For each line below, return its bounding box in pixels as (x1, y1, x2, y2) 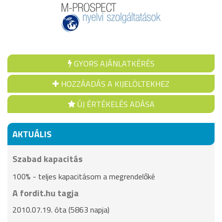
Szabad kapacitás (12, 152, 83, 166)
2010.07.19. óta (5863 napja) (12, 204, 110, 216)
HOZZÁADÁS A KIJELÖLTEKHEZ (61, 78, 169, 90)
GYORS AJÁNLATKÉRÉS (73, 57, 155, 69)
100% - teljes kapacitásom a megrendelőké (12, 170, 155, 182)
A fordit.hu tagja (12, 186, 79, 200)
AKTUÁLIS (12, 127, 52, 141)
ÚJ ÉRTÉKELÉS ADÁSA (75, 98, 155, 110)
